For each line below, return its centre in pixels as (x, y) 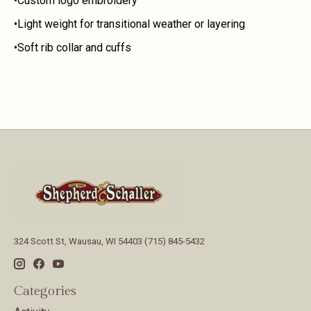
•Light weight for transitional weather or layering (129, 24)
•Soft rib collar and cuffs (73, 48)
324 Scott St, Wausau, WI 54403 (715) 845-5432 (109, 242)
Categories (45, 291)
